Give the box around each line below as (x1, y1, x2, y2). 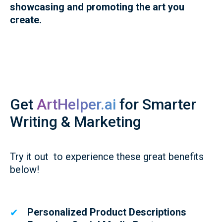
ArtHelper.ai (37, 96, 116, 113)
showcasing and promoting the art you (10, 1, 184, 13)
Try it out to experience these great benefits (10, 151, 204, 163)
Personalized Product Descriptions (27, 206, 186, 218)
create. (10, 14, 42, 26)
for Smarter (116, 96, 196, 113)
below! (10, 164, 39, 175)
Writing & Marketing (10, 113, 141, 130)
